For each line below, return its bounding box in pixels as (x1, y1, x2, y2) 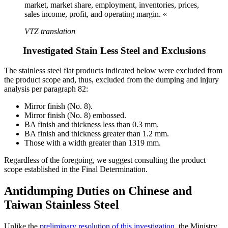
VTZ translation (24, 26, 75, 36)
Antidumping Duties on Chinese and (4, 184, 192, 197)
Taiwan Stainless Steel (4, 197, 119, 211)
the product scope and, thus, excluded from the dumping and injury (4, 75, 219, 84)
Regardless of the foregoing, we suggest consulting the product (4, 156, 206, 165)
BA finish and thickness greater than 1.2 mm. (24, 129, 169, 138)
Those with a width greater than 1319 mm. (24, 138, 161, 148)
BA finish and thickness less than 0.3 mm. (24, 120, 159, 129)
